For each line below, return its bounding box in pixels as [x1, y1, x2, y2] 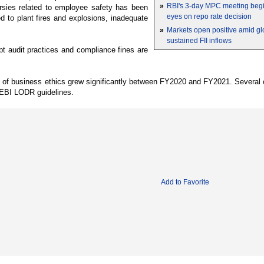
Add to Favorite [161, 178, 209, 186]
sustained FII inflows [167, 37, 232, 45]
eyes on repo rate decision [167, 12, 252, 21]
